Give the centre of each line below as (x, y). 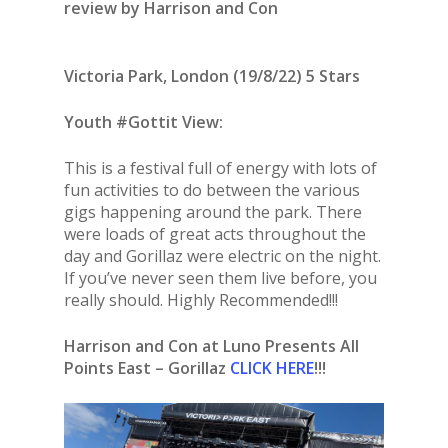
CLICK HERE (272, 367)
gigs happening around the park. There (213, 211)
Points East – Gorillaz (145, 367)
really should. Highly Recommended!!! (201, 299)
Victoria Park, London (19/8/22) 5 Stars (212, 75)
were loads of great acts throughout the (215, 233)
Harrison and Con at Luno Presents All (211, 345)
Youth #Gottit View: (143, 121)
